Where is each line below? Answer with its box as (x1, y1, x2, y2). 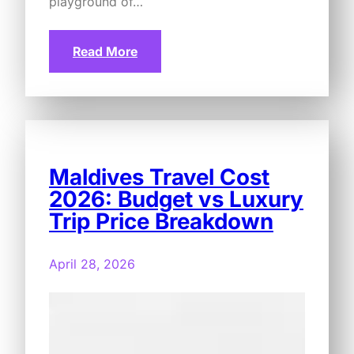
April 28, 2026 (49, 255, 135, 272)
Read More (73, 43, 137, 59)
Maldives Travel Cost (49, 163, 269, 190)
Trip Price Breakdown (49, 207, 273, 235)
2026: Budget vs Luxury (49, 185, 303, 213)
